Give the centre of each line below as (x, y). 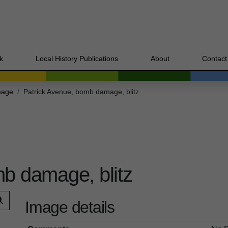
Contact (215, 58)
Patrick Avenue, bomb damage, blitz (81, 92)
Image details (70, 207)
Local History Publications (77, 58)
